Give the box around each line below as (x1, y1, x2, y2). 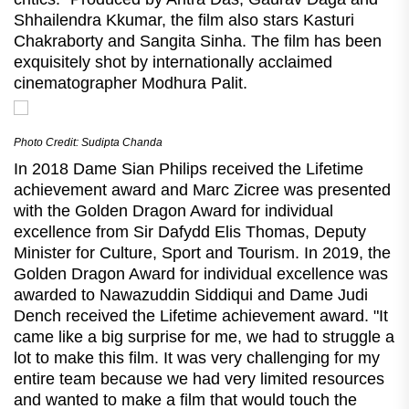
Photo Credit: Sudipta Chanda (14, 135, 163, 149)
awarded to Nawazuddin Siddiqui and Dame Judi (14, 285, 368, 304)
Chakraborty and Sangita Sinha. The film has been (14, 31, 382, 50)
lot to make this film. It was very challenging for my (14, 348, 380, 367)
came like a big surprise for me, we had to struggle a (14, 327, 394, 346)
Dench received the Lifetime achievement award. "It (14, 306, 388, 325)
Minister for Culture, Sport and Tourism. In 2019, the (14, 243, 391, 262)
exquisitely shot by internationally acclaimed (14, 52, 332, 71)
